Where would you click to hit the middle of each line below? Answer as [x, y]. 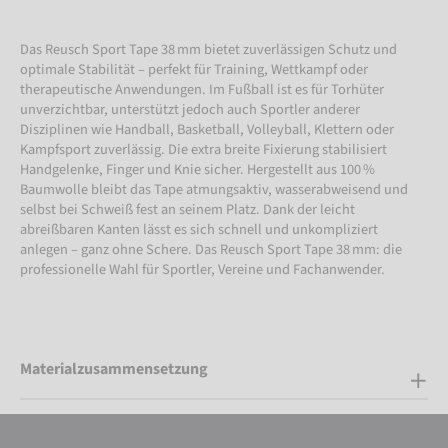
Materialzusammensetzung [114, 368]
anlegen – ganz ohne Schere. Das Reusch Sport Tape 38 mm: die [211, 249]
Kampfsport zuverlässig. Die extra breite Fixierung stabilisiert [203, 149]
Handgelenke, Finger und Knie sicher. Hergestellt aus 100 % [197, 169]
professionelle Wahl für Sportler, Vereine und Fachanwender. [202, 269]
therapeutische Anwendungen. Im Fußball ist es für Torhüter [202, 89]
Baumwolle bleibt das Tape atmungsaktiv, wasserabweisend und [214, 189]
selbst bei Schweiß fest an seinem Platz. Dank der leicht [187, 209]
